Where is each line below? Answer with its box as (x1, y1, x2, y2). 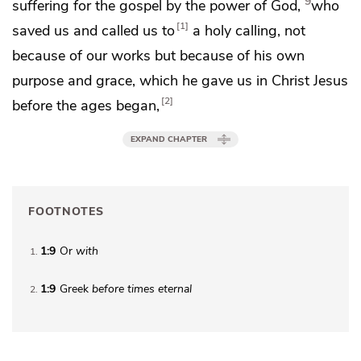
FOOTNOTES (28, 204, 104, 220)
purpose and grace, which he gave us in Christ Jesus (12, 70, 348, 90)
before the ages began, (12, 95, 160, 115)
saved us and (12, 20, 102, 40)
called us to (102, 20, 175, 40)
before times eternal (92, 281, 192, 297)
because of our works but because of (12, 45, 254, 65)
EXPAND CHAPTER (131, 134, 207, 146)
